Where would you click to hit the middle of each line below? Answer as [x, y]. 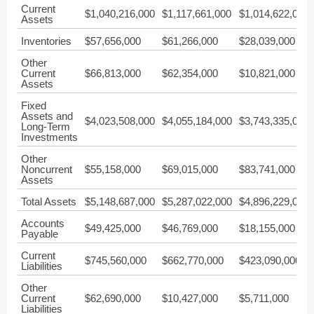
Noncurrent [47, 169]
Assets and [47, 116]
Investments [49, 137]
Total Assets [49, 202]
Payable [40, 234]
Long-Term [46, 127]
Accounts [43, 223]
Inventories [46, 41]
